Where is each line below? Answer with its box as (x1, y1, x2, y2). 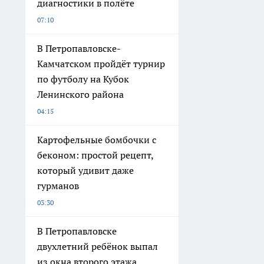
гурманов (37, 180, 79, 192)
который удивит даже (37, 164, 134, 176)
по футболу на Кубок (37, 73, 129, 85)
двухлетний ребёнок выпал (37, 240, 158, 252)
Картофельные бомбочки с (37, 134, 156, 146)
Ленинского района (37, 88, 124, 100)
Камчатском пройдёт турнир (37, 58, 165, 70)
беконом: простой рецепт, (37, 149, 154, 161)
